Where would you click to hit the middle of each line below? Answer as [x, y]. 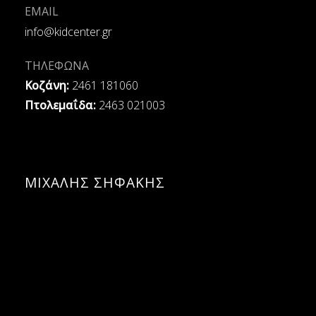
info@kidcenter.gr [68, 31]
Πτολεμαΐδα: [60, 105]
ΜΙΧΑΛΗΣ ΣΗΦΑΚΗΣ [95, 183]
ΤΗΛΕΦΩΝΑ [57, 65]
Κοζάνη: [47, 86]
